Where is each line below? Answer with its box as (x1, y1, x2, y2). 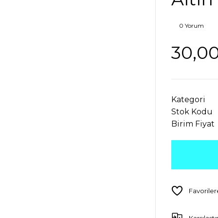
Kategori (171, 95, 205, 104)
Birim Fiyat (171, 119, 215, 128)
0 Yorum (179, 22, 204, 29)
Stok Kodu (171, 107, 213, 116)
